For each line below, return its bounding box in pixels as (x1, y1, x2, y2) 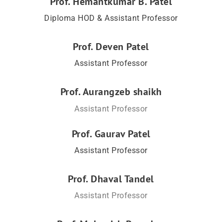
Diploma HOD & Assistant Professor (44, 13, 178, 23)
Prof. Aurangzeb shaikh (60, 85, 162, 98)
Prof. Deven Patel (73, 40, 149, 53)
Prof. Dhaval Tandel (68, 172, 154, 185)
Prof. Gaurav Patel (71, 127, 151, 140)
